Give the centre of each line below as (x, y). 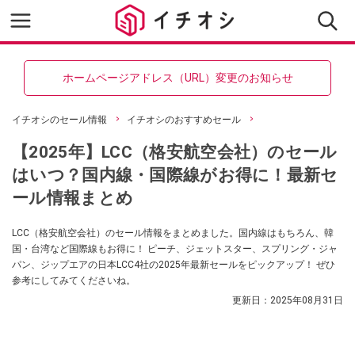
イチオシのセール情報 (59, 120)
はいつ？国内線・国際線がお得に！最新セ (175, 175)
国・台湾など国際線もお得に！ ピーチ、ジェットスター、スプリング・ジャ (175, 249)
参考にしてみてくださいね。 (74, 281)
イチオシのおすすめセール (184, 120)
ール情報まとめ (73, 198)
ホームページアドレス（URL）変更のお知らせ (177, 78)
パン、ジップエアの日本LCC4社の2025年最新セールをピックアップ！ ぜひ (174, 265)
